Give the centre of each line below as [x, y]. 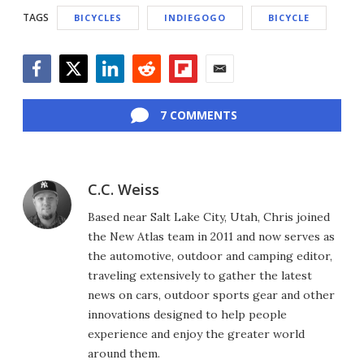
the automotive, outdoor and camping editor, [210, 256]
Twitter [81, 91]
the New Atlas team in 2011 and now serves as [211, 236]
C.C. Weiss [123, 189]
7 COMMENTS [198, 115]
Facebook [51, 91]
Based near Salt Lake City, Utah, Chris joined [209, 217]
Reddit [151, 91]
